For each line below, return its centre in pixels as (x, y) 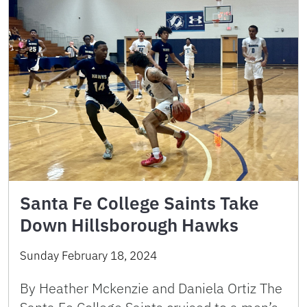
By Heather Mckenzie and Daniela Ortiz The (151, 288)
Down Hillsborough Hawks (129, 224)
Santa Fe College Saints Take (139, 202)
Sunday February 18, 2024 (88, 255)
